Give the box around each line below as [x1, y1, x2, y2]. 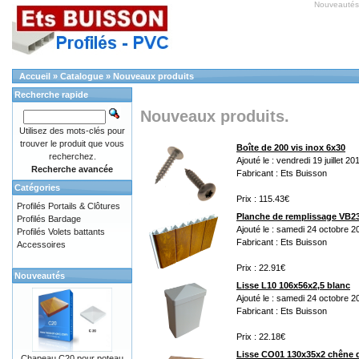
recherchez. [48, 151, 96, 161]
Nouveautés [14, 271, 65, 280]
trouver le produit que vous [20, 139, 124, 148]
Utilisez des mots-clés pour [19, 126, 125, 135]
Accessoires [17, 240, 66, 249]
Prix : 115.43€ [236, 194, 289, 204]
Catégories [14, 183, 60, 192]
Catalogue [60, 71, 103, 81]
